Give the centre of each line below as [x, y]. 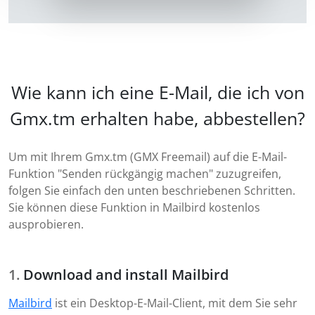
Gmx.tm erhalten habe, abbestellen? [157, 118]
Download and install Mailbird [126, 275]
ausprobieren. [46, 225]
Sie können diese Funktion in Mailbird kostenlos [134, 208]
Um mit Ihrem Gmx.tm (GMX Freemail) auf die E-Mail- [148, 157]
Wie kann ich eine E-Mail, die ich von [157, 92]
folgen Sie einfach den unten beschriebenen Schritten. [152, 191]
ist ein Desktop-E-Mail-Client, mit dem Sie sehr [175, 303]
